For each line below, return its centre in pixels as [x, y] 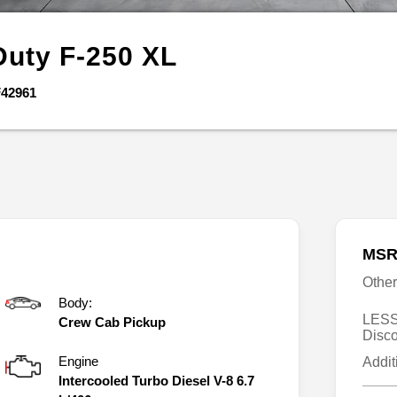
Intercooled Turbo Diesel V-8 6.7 [156, 380]
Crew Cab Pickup [112, 322]
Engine [78, 361]
